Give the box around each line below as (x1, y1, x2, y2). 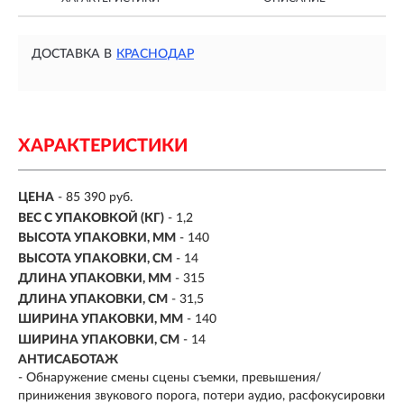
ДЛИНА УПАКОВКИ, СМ (18, 292, 168, 306)
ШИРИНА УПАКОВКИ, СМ (18, 333, 179, 346)
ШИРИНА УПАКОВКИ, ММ (18, 313, 183, 326)
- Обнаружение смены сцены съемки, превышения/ (18, 371, 321, 384)
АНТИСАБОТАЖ (18, 353, 118, 366)
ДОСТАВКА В (32, 48, 112, 60)
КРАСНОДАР (116, 48, 194, 60)
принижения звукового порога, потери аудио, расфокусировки (18, 389, 385, 402)
